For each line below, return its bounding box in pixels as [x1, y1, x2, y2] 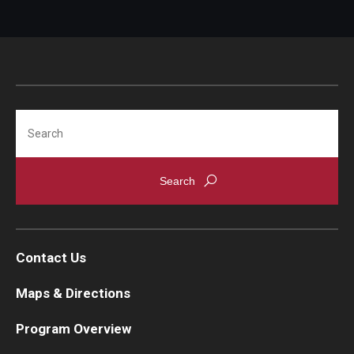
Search [16, 112, 65, 131]
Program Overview [16, 321, 131, 337]
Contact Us [16, 250, 86, 266]
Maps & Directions [16, 285, 130, 302]
